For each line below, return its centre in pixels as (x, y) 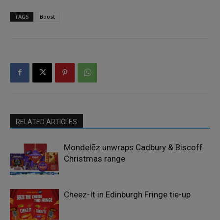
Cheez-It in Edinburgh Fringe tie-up (127, 194)
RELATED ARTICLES (46, 122)
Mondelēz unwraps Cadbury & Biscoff (133, 147)
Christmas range (95, 158)
